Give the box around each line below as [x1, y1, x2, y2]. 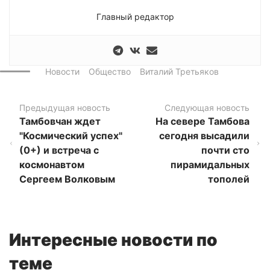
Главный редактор [96, 11, 174, 22]
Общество [89, 66, 131, 77]
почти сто [201, 143, 250, 156]
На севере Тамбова [155, 115, 250, 127]
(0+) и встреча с [19, 143, 99, 156]
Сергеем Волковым [19, 172, 116, 185]
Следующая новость [165, 102, 250, 113]
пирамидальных [171, 158, 250, 171]
